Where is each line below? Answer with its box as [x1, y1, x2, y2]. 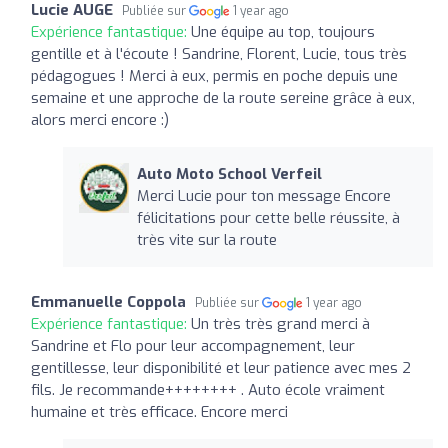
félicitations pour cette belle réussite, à [136, 207, 400, 228]
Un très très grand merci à [191, 313, 370, 334]
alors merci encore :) [31, 109, 169, 130]
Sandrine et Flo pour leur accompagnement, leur [31, 335, 355, 356]
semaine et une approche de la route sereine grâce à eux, [31, 87, 415, 108]
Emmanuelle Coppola [31, 291, 186, 312]
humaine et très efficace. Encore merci [31, 401, 288, 422]
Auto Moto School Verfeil [136, 163, 322, 184]
